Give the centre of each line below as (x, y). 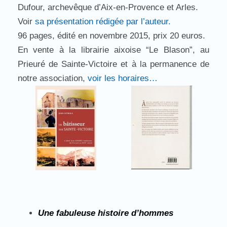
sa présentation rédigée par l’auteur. (103, 22)
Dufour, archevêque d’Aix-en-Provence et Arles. (108, 7)
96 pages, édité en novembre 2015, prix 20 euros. (111, 36)
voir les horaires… (123, 78)
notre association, (53, 78)
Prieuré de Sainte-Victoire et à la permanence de (113, 64)
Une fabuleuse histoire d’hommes (105, 213)
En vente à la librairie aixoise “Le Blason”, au (113, 50)
